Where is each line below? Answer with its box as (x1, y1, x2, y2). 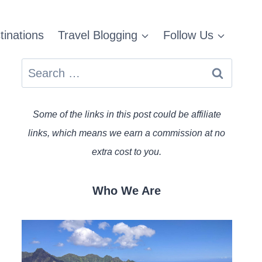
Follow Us (163, 29, 213, 42)
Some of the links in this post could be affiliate (32, 109, 221, 119)
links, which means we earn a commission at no (28, 128, 226, 138)
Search (20, 63, 58, 76)
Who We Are (92, 184, 161, 197)
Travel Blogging (58, 29, 137, 42)
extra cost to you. (92, 147, 162, 157)
